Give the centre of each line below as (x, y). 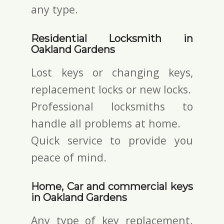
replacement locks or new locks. (111, 89)
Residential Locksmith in (112, 38)
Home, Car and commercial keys (112, 186)
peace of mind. (69, 157)
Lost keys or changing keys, (112, 72)
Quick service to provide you (112, 140)
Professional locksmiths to (112, 106)
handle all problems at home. (106, 123)
